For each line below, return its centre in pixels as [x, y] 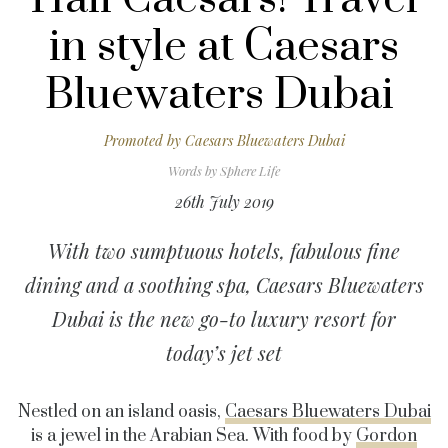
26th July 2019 [224, 202]
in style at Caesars [224, 47]
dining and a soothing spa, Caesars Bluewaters [224, 285]
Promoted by [142, 140]
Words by [192, 171]
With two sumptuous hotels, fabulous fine [224, 251]
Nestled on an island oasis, [121, 412]
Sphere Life [248, 171]
